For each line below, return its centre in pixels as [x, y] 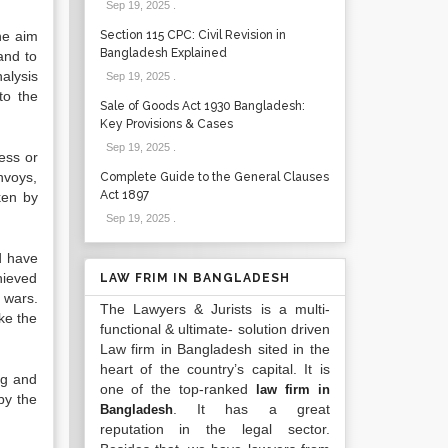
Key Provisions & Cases [166, 124]
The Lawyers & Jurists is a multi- [214, 309]
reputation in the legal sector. [214, 429]
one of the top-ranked [178, 389]
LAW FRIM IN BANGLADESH [194, 278]
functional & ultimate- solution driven [214, 329]
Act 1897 [124, 195]
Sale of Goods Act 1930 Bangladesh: [202, 106]
